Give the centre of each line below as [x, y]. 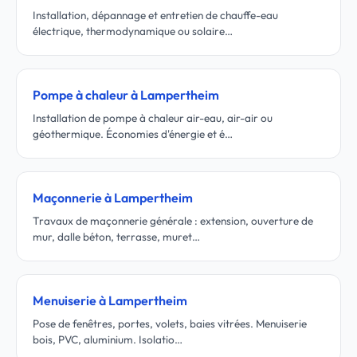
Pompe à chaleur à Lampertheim [126, 95]
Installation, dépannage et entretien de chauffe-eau [155, 15]
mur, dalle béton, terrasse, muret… [116, 237]
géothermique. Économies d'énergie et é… [133, 134]
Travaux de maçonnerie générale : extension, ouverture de [173, 221]
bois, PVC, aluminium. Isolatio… [108, 339]
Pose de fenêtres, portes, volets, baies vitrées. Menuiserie [170, 324]
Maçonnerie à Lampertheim [113, 198]
